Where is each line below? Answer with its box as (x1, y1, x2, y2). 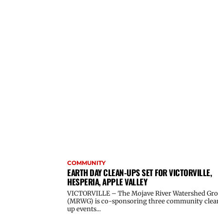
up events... (67, 204, 101, 213)
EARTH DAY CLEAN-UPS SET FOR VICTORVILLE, (67, 166, 212, 179)
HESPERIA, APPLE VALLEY (67, 175, 147, 188)
